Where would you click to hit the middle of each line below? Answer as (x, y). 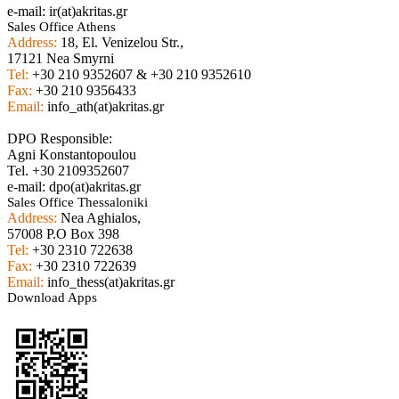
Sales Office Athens (61, 26)
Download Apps (52, 297)
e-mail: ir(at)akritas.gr (67, 11)
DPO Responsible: (60, 138)
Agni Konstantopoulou (72, 154)
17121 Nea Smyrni (61, 58)
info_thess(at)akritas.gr (109, 281)
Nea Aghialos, (99, 217)
